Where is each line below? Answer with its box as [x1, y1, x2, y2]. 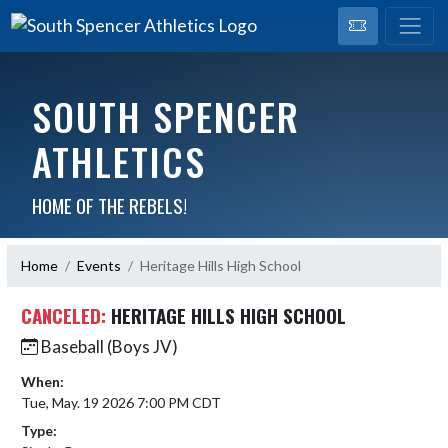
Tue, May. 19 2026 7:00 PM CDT [21, 393, 221, 411]
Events [77, 257, 121, 274]
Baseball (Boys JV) [38, 335, 178, 357]
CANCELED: [21, 300, 106, 329]
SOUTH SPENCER [31, 87, 300, 144]
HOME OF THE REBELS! [31, 190, 187, 219]
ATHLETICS [31, 132, 206, 189]
